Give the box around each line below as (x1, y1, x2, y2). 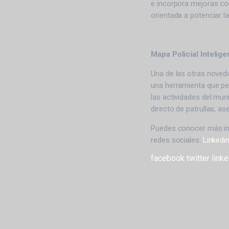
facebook (151, 153, 185, 163)
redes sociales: (151, 135, 203, 145)
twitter (187, 153, 210, 163)
